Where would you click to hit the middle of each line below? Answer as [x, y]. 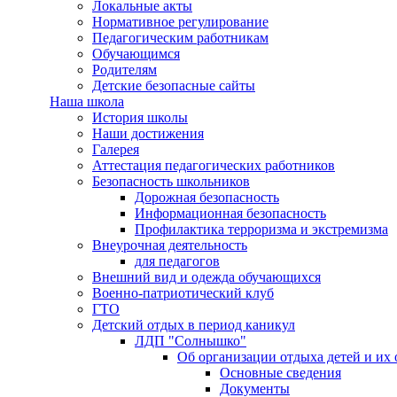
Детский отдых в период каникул [194, 324]
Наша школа [87, 101]
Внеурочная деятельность [170, 245]
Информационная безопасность [230, 213]
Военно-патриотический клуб [183, 292]
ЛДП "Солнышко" [191, 340]
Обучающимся [136, 53]
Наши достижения [148, 133]
